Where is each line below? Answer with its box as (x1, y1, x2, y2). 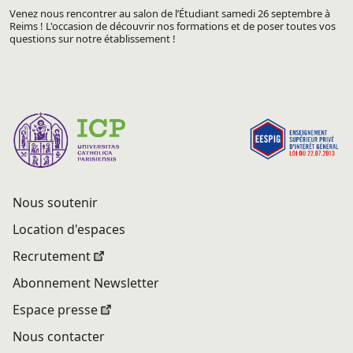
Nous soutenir (13, 194, 98, 212)
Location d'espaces (13, 221, 125, 239)
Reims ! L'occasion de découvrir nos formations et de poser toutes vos (9, 18, 336, 33)
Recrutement (13, 247, 91, 266)
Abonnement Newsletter (13, 274, 159, 292)
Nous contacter (13, 328, 105, 346)
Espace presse (13, 301, 98, 319)
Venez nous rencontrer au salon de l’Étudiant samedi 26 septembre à (9, 6, 330, 20)
